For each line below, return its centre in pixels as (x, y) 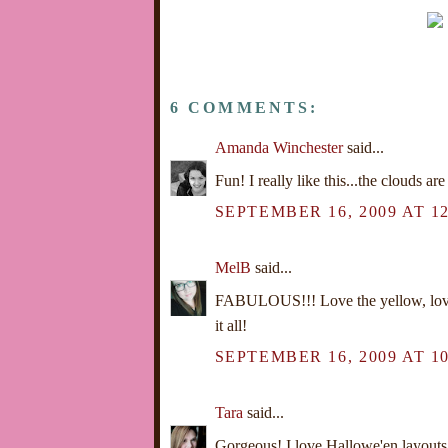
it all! (230, 326)
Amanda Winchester (278, 148)
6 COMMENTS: (244, 108)
